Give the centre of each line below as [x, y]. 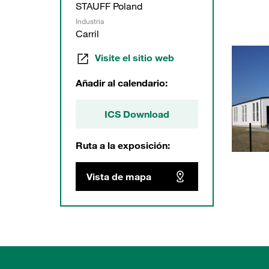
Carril [87, 34]
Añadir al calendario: [122, 83]
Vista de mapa [119, 176]
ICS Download [137, 114]
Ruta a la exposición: [123, 145]
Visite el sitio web [134, 58]
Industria [90, 21]
